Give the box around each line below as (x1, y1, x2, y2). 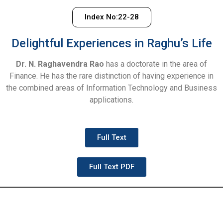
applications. (90, 95, 133, 105)
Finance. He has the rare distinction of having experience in (9, 71, 214, 81)
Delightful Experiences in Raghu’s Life (11, 36, 212, 50)
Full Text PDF (89, 162, 134, 172)
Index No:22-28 (84, 12, 139, 21)
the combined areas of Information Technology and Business (6, 83, 217, 93)
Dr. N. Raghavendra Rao (16, 59, 104, 69)
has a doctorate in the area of (104, 59, 207, 69)
